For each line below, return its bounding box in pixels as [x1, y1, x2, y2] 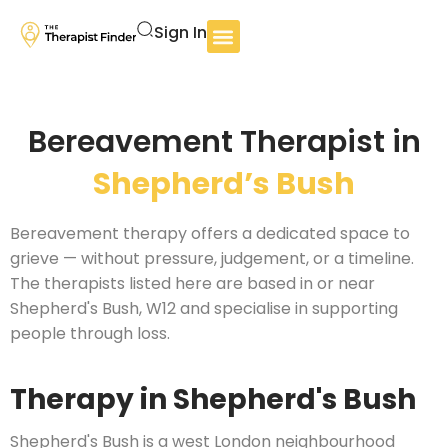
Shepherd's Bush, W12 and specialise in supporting [10, 297, 398, 320]
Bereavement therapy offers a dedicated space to [10, 222, 410, 245]
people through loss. [10, 322, 170, 345]
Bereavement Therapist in [27, 121, 421, 163]
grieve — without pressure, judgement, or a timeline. [10, 247, 414, 270]
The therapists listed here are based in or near [10, 272, 375, 295]
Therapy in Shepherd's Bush [10, 380, 416, 419]
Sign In [153, 21, 207, 44]
